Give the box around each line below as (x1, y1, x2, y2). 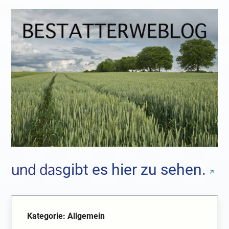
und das (11, 159, 63, 179)
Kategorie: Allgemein (27, 211, 105, 221)
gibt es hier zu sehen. (62, 160, 207, 178)
